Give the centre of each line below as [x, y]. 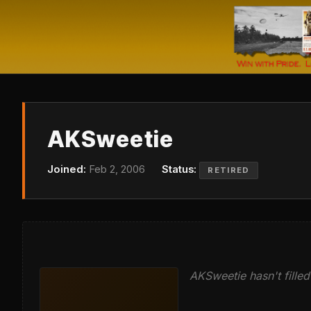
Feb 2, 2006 [116, 169]
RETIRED [229, 170]
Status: [179, 169]
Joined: [67, 169]
